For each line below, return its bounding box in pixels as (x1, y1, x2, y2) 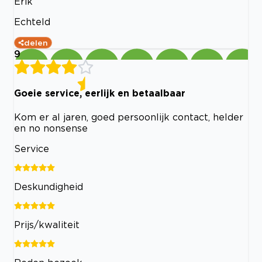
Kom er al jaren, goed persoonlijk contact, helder (14, 111, 243, 122)
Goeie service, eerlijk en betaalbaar (14, 88, 185, 99)
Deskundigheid (14, 181, 83, 192)
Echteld (14, 16, 50, 27)
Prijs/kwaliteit (14, 219, 80, 230)
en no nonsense (14, 122, 88, 133)
